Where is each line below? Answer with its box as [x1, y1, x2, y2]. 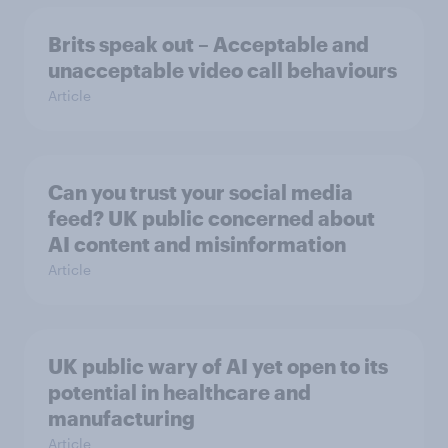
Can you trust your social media [48, 180, 353, 204]
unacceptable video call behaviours [48, 58, 397, 82]
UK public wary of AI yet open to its [48, 354, 388, 378]
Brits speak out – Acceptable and [48, 32, 369, 56]
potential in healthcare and [48, 380, 311, 404]
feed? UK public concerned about [48, 206, 375, 230]
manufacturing [48, 406, 195, 430]
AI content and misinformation [48, 232, 346, 256]
